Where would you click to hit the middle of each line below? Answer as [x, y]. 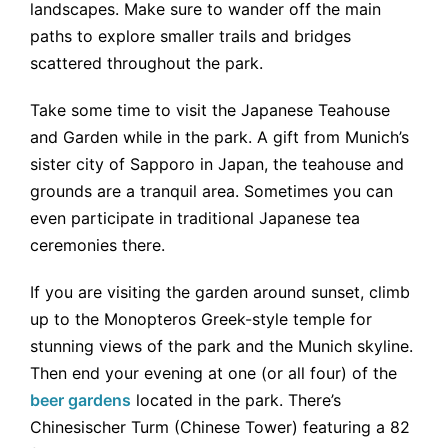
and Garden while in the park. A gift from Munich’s [219, 137]
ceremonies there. [97, 245]
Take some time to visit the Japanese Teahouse [210, 110]
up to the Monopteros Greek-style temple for [201, 319]
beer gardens [80, 400]
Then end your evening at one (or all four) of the [213, 373]
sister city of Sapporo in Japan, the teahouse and [217, 164]
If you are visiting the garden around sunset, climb [220, 292]
